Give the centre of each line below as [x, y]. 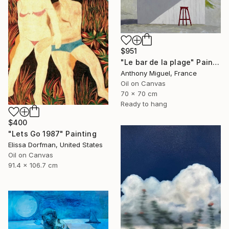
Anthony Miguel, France [159, 73]
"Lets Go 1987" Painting [52, 133]
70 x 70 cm [139, 93]
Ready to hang [144, 104]
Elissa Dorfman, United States [55, 144]
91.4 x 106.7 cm [33, 165]
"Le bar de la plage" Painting [216, 62]
